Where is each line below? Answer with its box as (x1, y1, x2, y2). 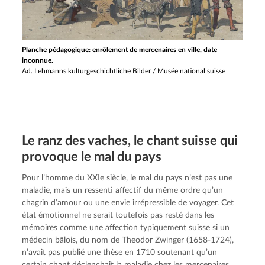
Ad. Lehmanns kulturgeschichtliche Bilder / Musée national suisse (22, 67, 226, 75)
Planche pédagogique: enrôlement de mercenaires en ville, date (22, 46, 218, 53)
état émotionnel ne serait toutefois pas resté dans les (22, 211, 215, 219)
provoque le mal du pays (22, 150, 162, 163)
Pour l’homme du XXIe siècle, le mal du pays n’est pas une (22, 173, 233, 182)
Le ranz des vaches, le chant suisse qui (22, 134, 238, 147)
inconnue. (22, 56, 54, 64)
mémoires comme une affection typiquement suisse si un (22, 223, 230, 232)
